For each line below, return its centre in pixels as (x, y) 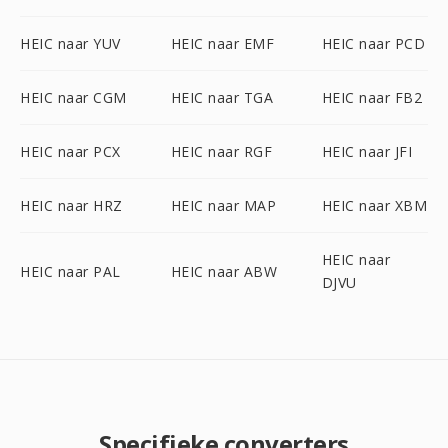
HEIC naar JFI (367, 151)
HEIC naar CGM (73, 97)
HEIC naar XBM (374, 205)
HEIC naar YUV (70, 43)
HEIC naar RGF (221, 151)
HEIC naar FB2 (372, 97)
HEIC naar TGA (222, 97)
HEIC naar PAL (70, 271)
